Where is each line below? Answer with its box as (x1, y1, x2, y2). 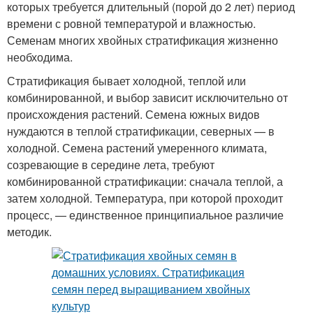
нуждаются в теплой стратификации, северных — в (7, 123, 275, 140)
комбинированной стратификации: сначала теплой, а (7, 173, 283, 190)
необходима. (7, 49, 73, 66)
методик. (7, 224, 52, 240)
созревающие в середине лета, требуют (7, 156, 214, 173)
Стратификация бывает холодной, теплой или (7, 73, 246, 89)
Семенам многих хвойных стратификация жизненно (7, 32, 278, 49)
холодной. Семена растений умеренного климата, (7, 140, 267, 156)
